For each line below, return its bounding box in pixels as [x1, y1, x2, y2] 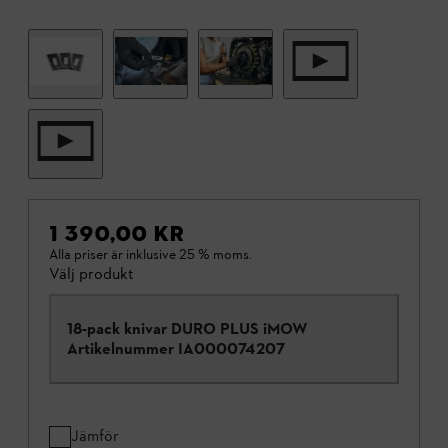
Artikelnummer [67, 339, 174, 359]
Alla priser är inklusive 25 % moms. [49, 246, 252, 264]
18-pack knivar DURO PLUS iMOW [67, 319, 307, 339]
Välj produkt [49, 264, 134, 284]
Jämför [71, 426, 119, 446]
